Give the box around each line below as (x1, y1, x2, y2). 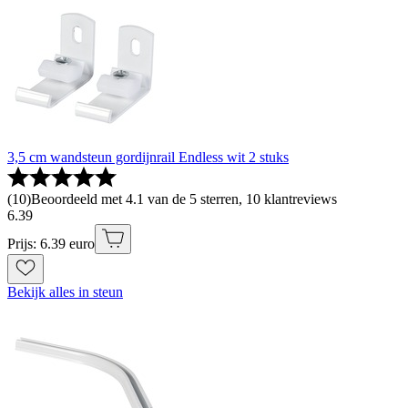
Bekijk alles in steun (7, 283, 123, 300)
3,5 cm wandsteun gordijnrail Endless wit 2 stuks (7, 148, 289, 165)
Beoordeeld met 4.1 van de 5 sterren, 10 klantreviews (31, 190, 337, 207)
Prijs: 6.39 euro (7, 235, 95, 251)
